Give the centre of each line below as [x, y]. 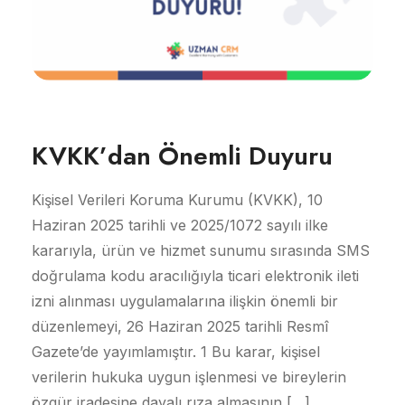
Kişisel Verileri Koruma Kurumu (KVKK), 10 [177, 199]
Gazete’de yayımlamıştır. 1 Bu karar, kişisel [176, 351]
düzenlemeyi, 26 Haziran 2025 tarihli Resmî [180, 326]
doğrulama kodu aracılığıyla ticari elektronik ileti [195, 275]
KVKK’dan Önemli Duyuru [182, 155]
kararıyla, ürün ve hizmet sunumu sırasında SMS [201, 250]
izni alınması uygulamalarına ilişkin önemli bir [185, 301]
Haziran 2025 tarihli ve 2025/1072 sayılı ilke [180, 225]
